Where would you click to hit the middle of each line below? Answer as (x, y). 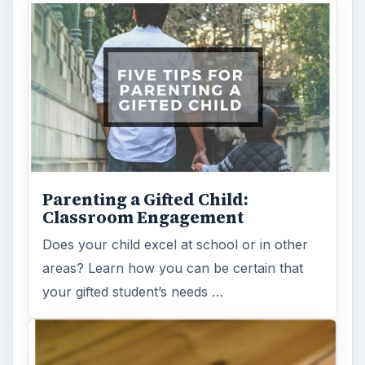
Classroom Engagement (143, 217)
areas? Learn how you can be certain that (173, 268)
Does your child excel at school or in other (176, 244)
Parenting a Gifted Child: (146, 199)
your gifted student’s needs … (133, 291)
